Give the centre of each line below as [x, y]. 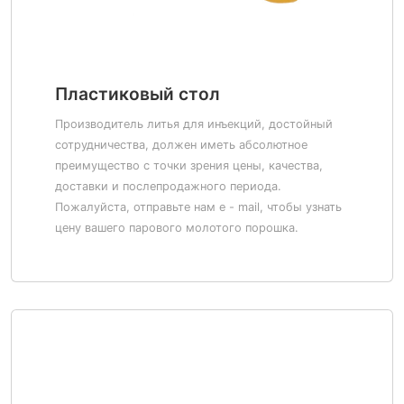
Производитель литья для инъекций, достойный [194, 124]
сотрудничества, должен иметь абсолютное [181, 145]
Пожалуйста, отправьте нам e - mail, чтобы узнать [198, 207]
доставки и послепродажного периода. [168, 186]
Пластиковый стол [138, 94]
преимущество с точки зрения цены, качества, [189, 165]
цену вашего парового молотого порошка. [177, 228]
